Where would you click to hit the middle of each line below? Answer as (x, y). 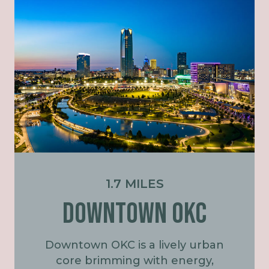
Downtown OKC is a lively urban (134, 245)
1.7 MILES (134, 183)
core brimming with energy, (134, 260)
